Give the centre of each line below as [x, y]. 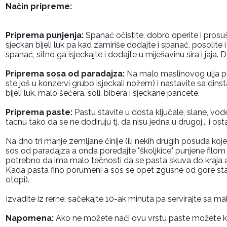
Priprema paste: [39, 112]
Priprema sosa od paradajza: [65, 73]
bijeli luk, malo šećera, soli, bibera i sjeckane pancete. [103, 93]
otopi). [17, 179]
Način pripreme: [39, 6]
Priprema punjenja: [45, 35]
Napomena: [30, 218]
